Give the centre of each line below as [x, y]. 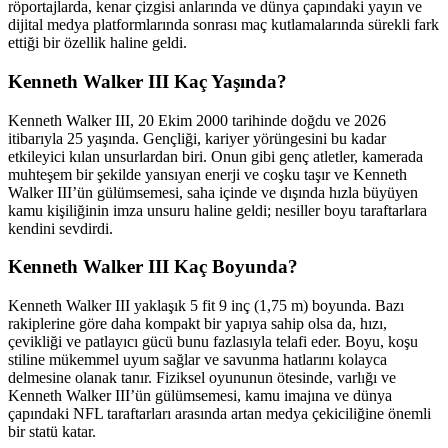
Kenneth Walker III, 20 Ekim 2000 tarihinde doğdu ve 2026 [197, 120]
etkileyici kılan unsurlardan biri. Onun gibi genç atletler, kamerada [215, 156]
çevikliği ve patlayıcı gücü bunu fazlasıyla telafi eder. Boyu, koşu [213, 342]
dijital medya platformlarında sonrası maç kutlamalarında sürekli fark [223, 25]
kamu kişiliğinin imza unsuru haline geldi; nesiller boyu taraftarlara [217, 210]
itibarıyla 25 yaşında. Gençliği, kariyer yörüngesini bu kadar [197, 138]
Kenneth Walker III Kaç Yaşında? [147, 81]
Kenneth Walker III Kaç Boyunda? [153, 267]
